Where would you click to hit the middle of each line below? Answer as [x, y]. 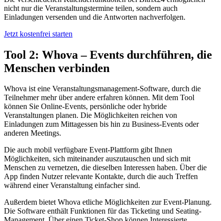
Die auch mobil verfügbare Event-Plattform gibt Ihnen [88, 150]
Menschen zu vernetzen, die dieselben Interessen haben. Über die [105, 168]
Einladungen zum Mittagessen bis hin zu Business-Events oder [101, 124]
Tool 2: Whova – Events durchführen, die [108, 55]
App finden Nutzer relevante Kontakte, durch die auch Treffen [101, 177]
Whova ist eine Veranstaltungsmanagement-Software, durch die [102, 89]
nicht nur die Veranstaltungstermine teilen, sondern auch [91, 8]
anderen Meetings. [33, 133]
